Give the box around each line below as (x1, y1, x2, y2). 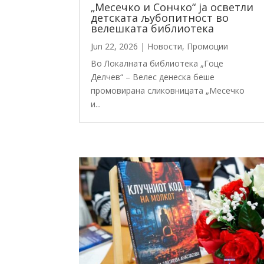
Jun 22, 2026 (91, 40, 138, 52)
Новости (147, 40, 183, 52)
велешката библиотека (91, 21, 214, 35)
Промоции (187, 40, 229, 52)
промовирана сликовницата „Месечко (91, 84, 245, 96)
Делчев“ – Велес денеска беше (91, 71, 215, 82)
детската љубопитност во (91, 10, 229, 25)
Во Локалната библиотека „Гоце (91, 57, 224, 69)
